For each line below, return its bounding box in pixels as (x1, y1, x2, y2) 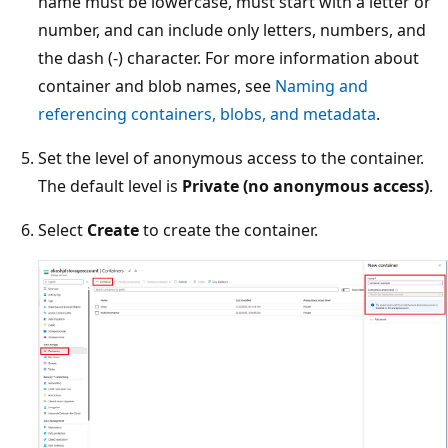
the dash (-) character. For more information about (38, 46, 419, 69)
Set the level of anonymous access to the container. (38, 146, 424, 169)
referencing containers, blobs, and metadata (38, 102, 376, 125)
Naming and (275, 74, 368, 97)
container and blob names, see (38, 74, 275, 97)
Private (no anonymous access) (182, 174, 429, 197)
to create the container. (139, 218, 318, 241)
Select (38, 218, 87, 241)
